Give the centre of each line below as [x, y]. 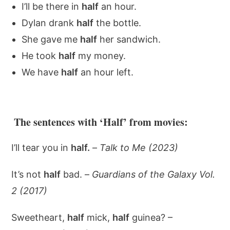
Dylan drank [49, 23]
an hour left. [106, 72]
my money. [101, 56]
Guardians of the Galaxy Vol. [154, 174]
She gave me [51, 39]
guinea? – [151, 217]
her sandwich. [129, 39]
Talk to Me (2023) [139, 148]
